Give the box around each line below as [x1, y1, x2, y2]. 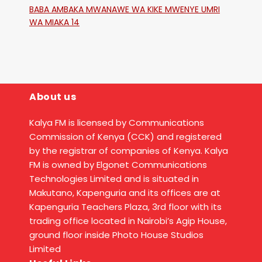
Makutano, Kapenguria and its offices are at [29, 187, 220, 199]
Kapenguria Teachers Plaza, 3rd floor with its [29, 201, 222, 213]
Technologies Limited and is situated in [29, 173, 199, 185]
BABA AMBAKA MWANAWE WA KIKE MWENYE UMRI [29, 4, 220, 16]
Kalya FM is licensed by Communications [29, 116, 204, 129]
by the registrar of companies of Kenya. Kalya [29, 144, 228, 157]
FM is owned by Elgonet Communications [29, 158, 207, 171]
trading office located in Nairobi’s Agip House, [29, 215, 227, 227]
